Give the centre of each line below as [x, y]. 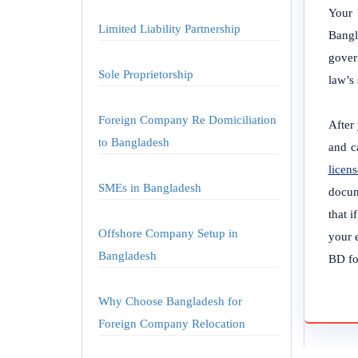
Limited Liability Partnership [169, 29]
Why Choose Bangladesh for [170, 301]
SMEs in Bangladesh [150, 188]
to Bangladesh [134, 142]
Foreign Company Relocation [172, 324]
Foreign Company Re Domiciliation [187, 120]
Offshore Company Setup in [168, 233]
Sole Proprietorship [146, 74]
